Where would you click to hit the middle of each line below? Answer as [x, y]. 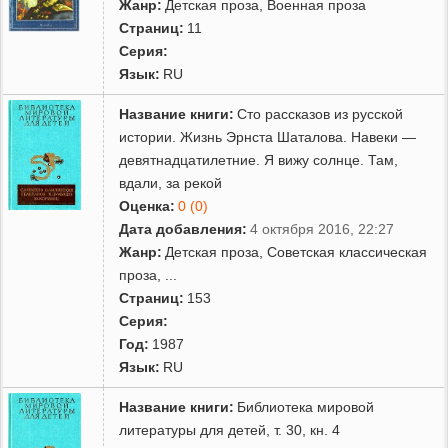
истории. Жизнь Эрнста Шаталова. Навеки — [268, 136]
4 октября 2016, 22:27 [322, 228]
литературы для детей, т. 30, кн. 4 [230, 429]
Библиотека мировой [306, 406]
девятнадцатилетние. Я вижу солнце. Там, [259, 159]
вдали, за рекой [171, 182]
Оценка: [147, 205]
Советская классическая [347, 251]
